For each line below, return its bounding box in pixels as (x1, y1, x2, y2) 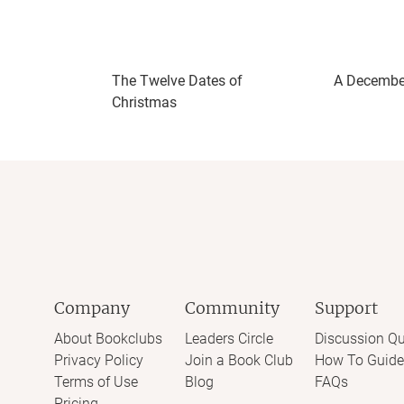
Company (54, 298, 130, 318)
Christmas (112, 94, 177, 111)
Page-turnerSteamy (148, 12, 262, 28)
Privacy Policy (54, 352, 143, 369)
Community (184, 298, 280, 318)
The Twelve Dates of (112, 72, 243, 89)
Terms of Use (54, 373, 138, 390)
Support (315, 298, 378, 318)
